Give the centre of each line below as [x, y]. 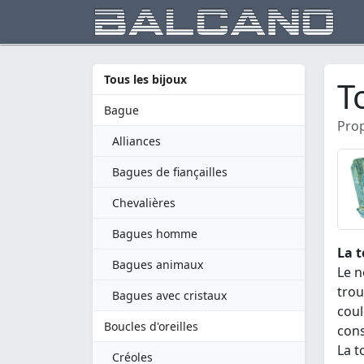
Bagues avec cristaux [169, 295]
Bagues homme [155, 234]
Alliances [136, 141]
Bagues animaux [158, 264]
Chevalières [144, 203]
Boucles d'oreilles [151, 326]
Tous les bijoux [145, 79]
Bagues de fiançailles [170, 172]
